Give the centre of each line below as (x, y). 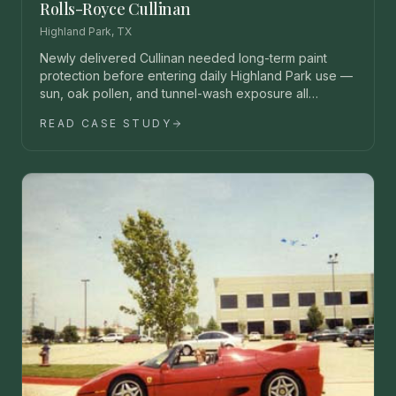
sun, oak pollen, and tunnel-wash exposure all (174, 93)
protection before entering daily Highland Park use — (196, 75)
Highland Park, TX (86, 31)
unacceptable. (81, 110)
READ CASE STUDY (106, 123)
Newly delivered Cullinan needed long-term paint (183, 57)
